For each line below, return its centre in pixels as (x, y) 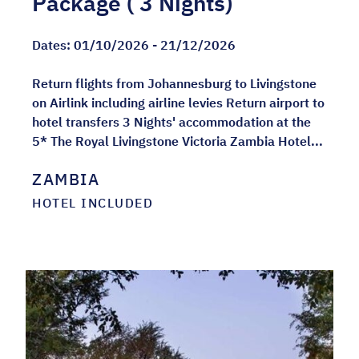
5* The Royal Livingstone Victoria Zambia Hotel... (177, 141)
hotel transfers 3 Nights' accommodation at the (171, 122)
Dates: (53, 45)
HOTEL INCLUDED (93, 203)
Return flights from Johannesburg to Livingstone (174, 84)
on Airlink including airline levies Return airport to (178, 103)
